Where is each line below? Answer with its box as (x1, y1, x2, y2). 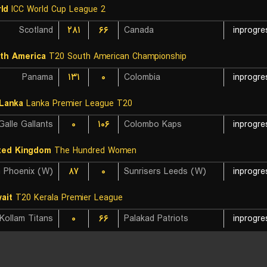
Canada (124, 23, 154, 38)
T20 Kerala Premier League (13, 191, 123, 205)
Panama (22, 70, 53, 85)
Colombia (124, 70, 160, 85)
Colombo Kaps (124, 117, 182, 132)
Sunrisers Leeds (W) (124, 164, 206, 179)
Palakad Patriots (124, 212, 188, 226)
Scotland (19, 23, 53, 38)
